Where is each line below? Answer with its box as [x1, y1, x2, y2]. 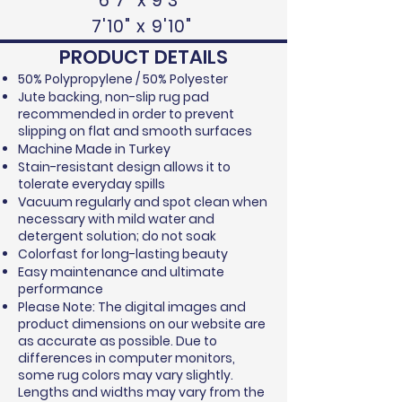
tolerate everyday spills [18, 175, 165, 193]
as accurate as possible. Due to [18, 332, 217, 350]
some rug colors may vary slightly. [18, 366, 233, 384]
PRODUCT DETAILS [59, 44, 228, 70]
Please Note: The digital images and [18, 298, 246, 316]
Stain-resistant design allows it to [18, 158, 231, 176]
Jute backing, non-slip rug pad [18, 88, 209, 106]
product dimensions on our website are [18, 315, 266, 333]
